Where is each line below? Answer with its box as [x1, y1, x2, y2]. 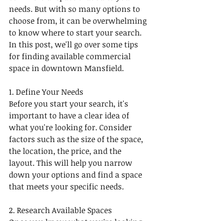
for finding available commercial [9, 50, 133, 62]
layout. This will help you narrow [9, 157, 134, 168]
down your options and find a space [9, 169, 144, 180]
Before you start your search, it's [9, 98, 130, 109]
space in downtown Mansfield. [9, 62, 124, 74]
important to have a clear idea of [9, 110, 131, 121]
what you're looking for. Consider [9, 121, 134, 133]
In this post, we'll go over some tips [9, 38, 140, 50]
